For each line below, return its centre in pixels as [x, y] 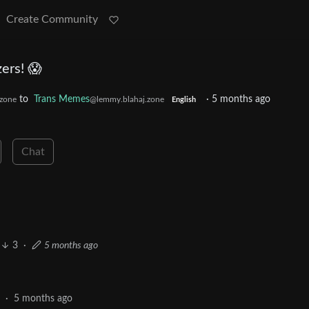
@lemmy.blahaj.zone [127, 99]
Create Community [52, 19]
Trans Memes [62, 99]
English [183, 100]
